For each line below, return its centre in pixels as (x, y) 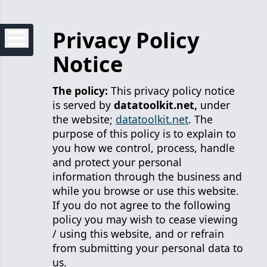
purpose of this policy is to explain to (144, 133)
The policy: (80, 91)
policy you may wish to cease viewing (145, 219)
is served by (83, 105)
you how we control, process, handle (144, 148)
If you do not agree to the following (142, 205)
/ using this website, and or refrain (138, 234)
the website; (84, 119)
